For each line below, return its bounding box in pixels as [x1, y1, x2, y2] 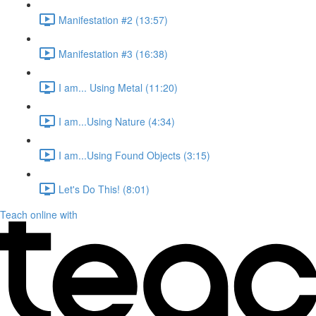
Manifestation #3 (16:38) [59, 46, 168, 61]
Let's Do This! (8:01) [59, 181, 150, 196]
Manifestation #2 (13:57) [59, 12, 168, 27]
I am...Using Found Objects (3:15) [59, 147, 210, 162]
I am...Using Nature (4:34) [59, 114, 175, 128]
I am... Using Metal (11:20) [59, 80, 178, 95]
